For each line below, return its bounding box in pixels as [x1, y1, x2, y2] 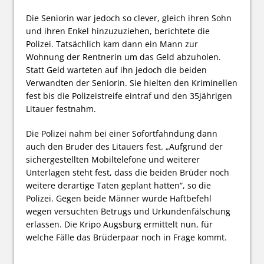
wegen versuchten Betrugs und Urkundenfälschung [26, 205, 230, 217]
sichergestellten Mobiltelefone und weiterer [26, 153, 200, 165]
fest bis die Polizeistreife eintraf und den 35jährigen [26, 90, 232, 101]
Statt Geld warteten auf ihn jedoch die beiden [26, 64, 207, 75]
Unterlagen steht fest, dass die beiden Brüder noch [26, 166, 229, 178]
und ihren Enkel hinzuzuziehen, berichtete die [26, 25, 210, 37]
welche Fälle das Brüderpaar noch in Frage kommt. [26, 231, 227, 243]
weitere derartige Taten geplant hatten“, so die [26, 179, 211, 191]
